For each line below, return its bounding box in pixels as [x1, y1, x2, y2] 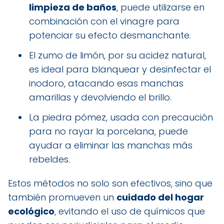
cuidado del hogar [116, 190, 204, 203]
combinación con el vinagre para [29, 14, 179, 27]
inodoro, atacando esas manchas [29, 76, 183, 89]
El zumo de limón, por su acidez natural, [29, 48, 206, 61]
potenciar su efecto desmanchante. [29, 28, 191, 41]
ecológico [8, 204, 54, 217]
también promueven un [8, 190, 116, 203]
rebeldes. [29, 152, 70, 165]
